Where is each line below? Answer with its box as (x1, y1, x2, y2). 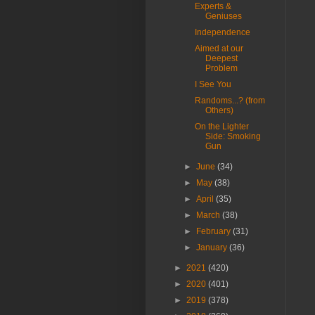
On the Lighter (194, 122, 249, 131)
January (196, 243, 230, 252)
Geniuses (205, 11, 242, 21)
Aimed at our (194, 44, 243, 53)
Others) (205, 105, 233, 115)
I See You (194, 79, 231, 89)
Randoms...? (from (194, 96, 265, 105)
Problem (205, 63, 238, 73)
